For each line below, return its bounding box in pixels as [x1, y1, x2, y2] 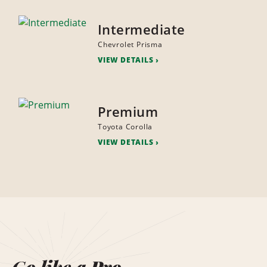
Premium [97, 103, 159, 121]
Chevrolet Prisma [97, 39, 163, 50]
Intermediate [97, 20, 185, 39]
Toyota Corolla [97, 122, 153, 132]
